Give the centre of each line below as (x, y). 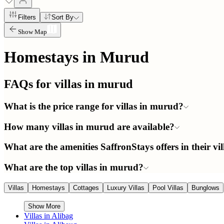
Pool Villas (168, 187)
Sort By (62, 17)
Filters (27, 17)
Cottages (86, 187)
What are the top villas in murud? (74, 167)
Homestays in (50, 57)
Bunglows (205, 187)
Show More (44, 206)
